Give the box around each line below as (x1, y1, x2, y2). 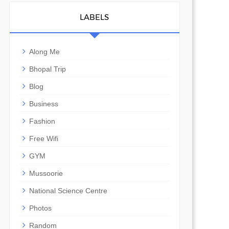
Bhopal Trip (29, 65, 66, 74)
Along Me (29, 48, 60, 56)
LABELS (80, 12, 109, 22)
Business (29, 100, 58, 108)
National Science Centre (29, 187, 107, 195)
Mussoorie (29, 169, 63, 178)
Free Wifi (29, 134, 58, 143)
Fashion (29, 117, 55, 126)
